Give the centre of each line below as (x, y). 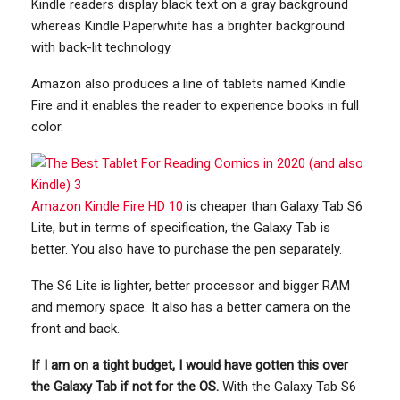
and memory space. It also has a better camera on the (191, 308)
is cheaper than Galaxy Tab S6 (273, 207)
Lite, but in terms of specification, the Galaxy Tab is (181, 228)
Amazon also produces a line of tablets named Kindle (188, 84)
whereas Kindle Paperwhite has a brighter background (188, 26)
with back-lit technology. (102, 48)
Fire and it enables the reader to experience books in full (195, 106)
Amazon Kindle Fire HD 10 (107, 207)
